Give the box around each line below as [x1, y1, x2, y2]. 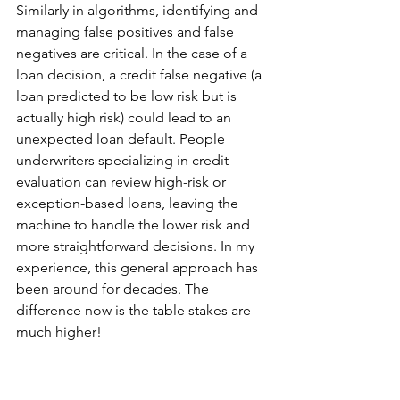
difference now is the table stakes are [16, 302, 254, 320]
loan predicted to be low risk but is [16, 87, 240, 105]
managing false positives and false [16, 23, 237, 41]
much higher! [16, 323, 102, 341]
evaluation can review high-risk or [16, 173, 229, 191]
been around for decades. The [16, 280, 212, 298]
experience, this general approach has [16, 259, 262, 277]
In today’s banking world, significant [16, 366, 246, 384]
